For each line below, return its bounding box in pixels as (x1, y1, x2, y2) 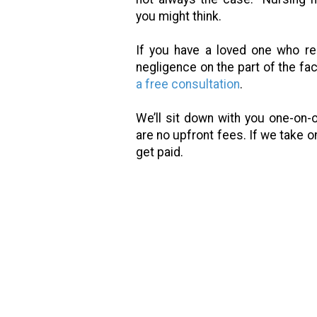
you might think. (136, 8, 221, 23)
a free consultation (136, 76, 240, 91)
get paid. (136, 144, 183, 159)
